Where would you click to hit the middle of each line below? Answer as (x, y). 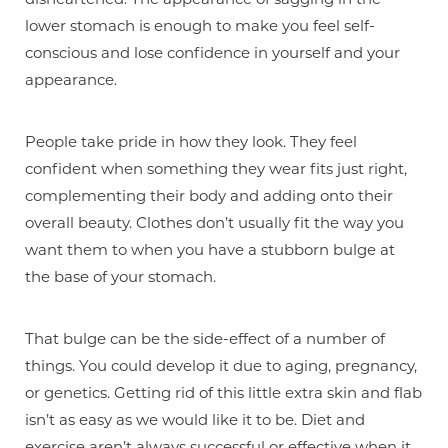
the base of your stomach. (120, 276)
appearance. (71, 79)
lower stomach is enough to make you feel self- (200, 25)
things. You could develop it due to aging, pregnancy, (221, 365)
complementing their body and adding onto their (209, 195)
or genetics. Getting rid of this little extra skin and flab (223, 392)
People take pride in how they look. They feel (191, 141)
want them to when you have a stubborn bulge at (210, 249)
